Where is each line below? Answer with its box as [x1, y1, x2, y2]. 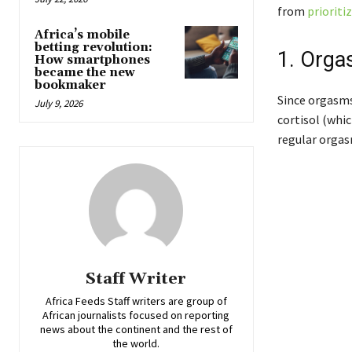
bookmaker [35, 78, 106, 93]
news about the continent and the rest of [39, 322, 233, 337]
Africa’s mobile [35, 27, 130, 43]
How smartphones [35, 53, 150, 68]
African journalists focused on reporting [42, 308, 230, 323]
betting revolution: [35, 40, 152, 56]
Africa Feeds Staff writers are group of [45, 294, 227, 309]
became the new [35, 65, 135, 81]
